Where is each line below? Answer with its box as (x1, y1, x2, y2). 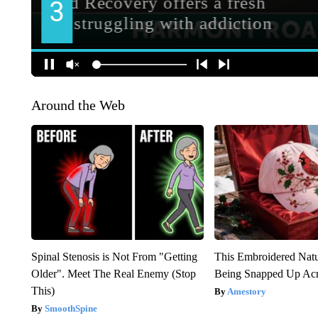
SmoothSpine (44, 303, 97, 314)
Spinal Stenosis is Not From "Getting (31, 251, 197, 263)
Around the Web (31, 97, 125, 114)
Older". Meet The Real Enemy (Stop (31, 268, 196, 280)
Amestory (227, 286, 267, 297)
